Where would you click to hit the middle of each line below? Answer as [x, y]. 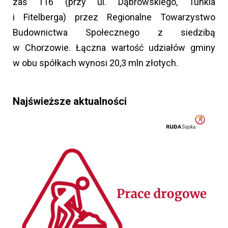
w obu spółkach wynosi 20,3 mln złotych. [95, 63]
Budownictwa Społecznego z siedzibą [114, 33]
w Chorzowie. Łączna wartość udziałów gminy [114, 48]
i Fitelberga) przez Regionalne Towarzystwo [114, 17]
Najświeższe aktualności [70, 102]
